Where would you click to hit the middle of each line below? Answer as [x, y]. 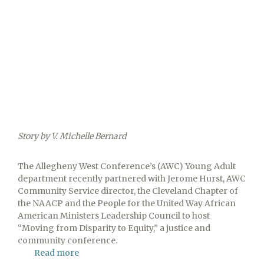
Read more [57, 253]
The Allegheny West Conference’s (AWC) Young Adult [127, 166]
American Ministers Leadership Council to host [114, 216]
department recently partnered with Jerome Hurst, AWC [132, 179]
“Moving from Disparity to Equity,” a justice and [114, 228]
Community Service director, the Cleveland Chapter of [128, 191]
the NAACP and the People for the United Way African [127, 204]
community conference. [68, 241]
